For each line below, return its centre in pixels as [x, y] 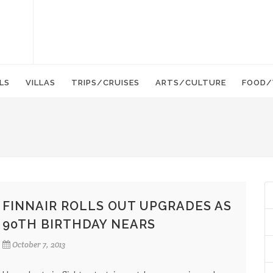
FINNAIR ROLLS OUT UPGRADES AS [117, 206]
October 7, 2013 [39, 245]
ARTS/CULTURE [191, 83]
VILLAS [41, 83]
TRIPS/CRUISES [105, 83]
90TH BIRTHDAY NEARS [79, 224]
